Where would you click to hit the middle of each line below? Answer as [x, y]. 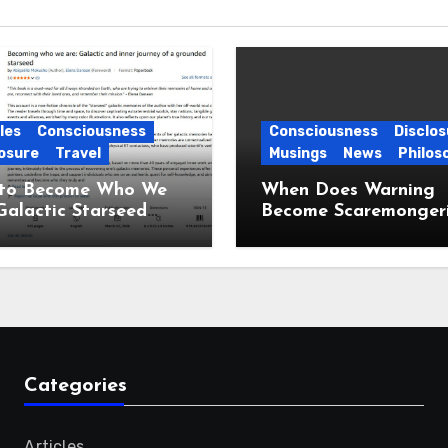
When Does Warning [348, 190]
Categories [76, 386]
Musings [298, 153]
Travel [77, 153]
